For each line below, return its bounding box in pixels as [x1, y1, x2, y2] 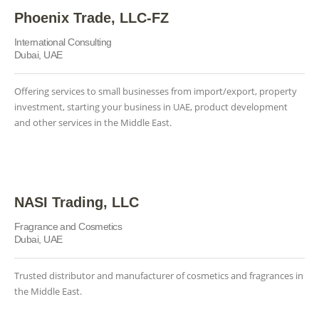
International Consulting [14, 36, 112, 48]
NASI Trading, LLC [14, 194, 139, 210]
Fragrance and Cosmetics [14, 221, 122, 232]
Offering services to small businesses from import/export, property [14, 85, 297, 98]
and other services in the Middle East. [14, 116, 172, 129]
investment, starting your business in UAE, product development [14, 100, 288, 113]
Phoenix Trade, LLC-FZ [14, 10, 169, 26]
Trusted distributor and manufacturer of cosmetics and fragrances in [14, 269, 303, 282]
